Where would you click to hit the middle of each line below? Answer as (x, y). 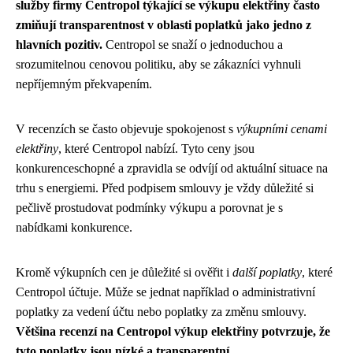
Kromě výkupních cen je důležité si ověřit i (124, 272)
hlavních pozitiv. (59, 45)
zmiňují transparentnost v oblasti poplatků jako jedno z (163, 25)
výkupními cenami (282, 129)
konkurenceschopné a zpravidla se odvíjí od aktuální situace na (172, 168)
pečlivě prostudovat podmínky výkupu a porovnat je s (149, 208)
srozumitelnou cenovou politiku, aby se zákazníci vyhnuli (158, 64)
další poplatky (267, 272)
